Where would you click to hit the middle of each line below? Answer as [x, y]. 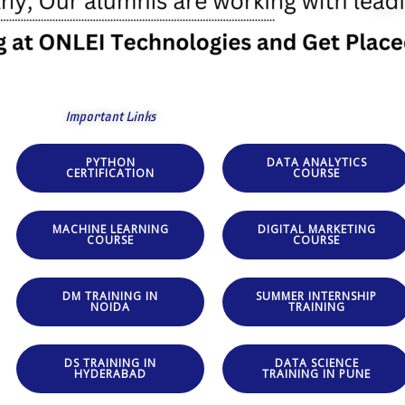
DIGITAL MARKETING [316, 230]
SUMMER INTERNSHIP [316, 297]
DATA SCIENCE [316, 363]
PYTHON [110, 163]
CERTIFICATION [110, 174]
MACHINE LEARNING [110, 230]
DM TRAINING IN [110, 297]
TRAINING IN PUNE [316, 374]
